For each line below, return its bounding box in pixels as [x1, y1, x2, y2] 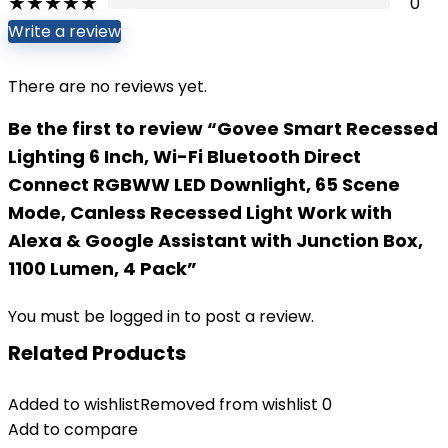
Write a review [8, 20, 121, 43]
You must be [8, 305, 109, 328]
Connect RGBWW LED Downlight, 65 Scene [8, 172, 400, 197]
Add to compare [8, 418, 138, 441]
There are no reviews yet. [8, 75, 207, 98]
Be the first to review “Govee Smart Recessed [8, 116, 438, 141]
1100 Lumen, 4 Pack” [8, 256, 197, 281]
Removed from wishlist [140, 393, 318, 416]
